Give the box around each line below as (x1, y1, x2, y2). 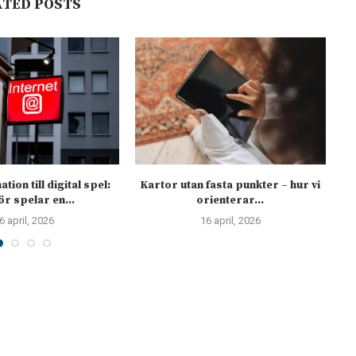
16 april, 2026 (199, 214, 261, 226)
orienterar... (196, 192, 265, 207)
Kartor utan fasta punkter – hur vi (140, 177, 321, 192)
